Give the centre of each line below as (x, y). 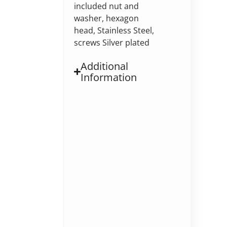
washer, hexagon (106, 18)
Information (109, 77)
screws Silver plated (111, 42)
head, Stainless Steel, (114, 30)
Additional (105, 66)
